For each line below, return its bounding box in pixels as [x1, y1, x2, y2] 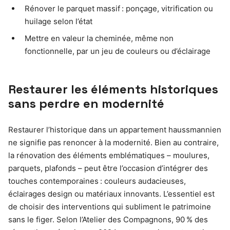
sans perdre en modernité [8, 95, 164, 112]
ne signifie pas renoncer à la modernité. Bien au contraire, [8, 138, 219, 148]
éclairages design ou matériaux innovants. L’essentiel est [8, 189, 215, 199]
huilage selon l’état [25, 16, 92, 27]
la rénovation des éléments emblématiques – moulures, [8, 150, 209, 161]
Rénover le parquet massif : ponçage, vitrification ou [25, 4, 213, 14]
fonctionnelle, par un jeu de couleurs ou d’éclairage [25, 46, 210, 56]
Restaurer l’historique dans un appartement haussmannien [8, 125, 221, 135]
